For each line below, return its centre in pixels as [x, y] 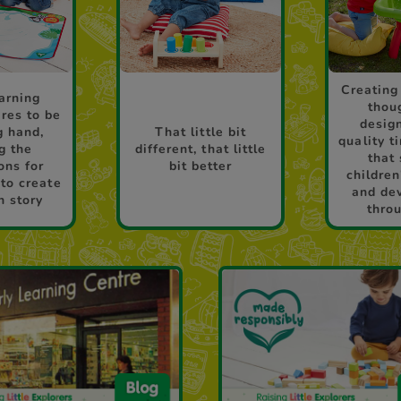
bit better [200, 166]
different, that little [200, 149]
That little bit [200, 132]
